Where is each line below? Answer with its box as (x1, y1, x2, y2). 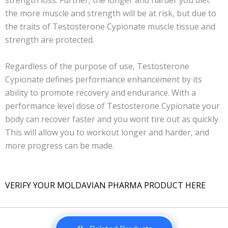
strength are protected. (5, 34, 94, 45)
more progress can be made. (5, 140, 114, 151)
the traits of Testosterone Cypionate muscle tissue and (5, 21, 215, 32)
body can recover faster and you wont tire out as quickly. (5, 113, 222, 125)
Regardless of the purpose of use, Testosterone (5, 61, 189, 72)
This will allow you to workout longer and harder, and (5, 127, 209, 138)
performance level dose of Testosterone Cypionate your (5, 100, 220, 111)
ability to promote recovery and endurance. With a (5, 87, 196, 98)
